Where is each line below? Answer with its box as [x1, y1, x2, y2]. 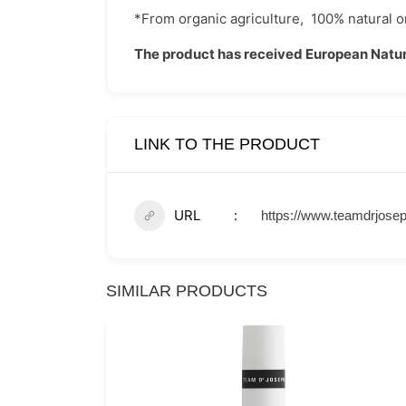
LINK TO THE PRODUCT [134, 135, 320, 153]
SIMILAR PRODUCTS [106, 282, 267, 300]
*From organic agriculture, [134, 10, 311, 27]
